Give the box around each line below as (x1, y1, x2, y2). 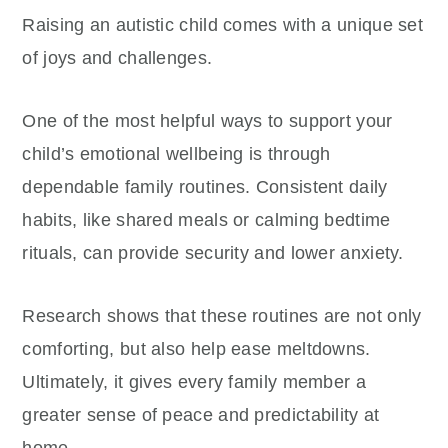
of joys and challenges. (22, 48, 213, 68)
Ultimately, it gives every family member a (22, 372, 366, 392)
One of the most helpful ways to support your (22, 111, 393, 131)
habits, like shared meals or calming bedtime (22, 210, 391, 230)
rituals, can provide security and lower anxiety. (22, 243, 404, 263)
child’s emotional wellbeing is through (22, 144, 331, 164)
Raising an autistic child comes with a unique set (22, 15, 424, 35)
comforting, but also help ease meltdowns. (22, 339, 371, 359)
